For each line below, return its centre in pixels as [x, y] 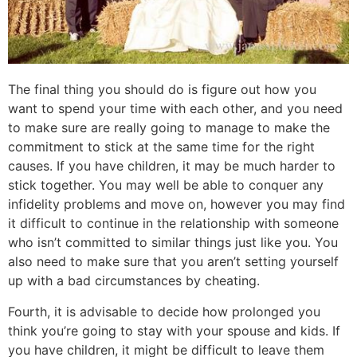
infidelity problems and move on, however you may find [177, 204]
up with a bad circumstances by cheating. [134, 281]
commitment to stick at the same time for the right [161, 147]
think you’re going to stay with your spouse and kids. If [174, 330]
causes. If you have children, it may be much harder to [172, 166]
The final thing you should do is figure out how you [162, 90]
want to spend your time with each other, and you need [175, 109]
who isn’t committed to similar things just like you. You [173, 243]
